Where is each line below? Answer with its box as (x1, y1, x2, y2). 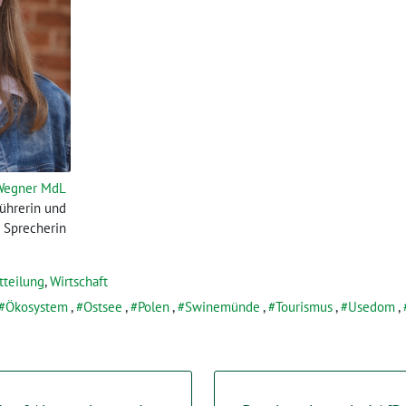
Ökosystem (5, 298, 68, 316)
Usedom (348, 298, 395, 316)
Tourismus (275, 298, 333, 316)
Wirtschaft (50, 273, 108, 291)
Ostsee (83, 298, 122, 316)
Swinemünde (185, 298, 260, 316)
